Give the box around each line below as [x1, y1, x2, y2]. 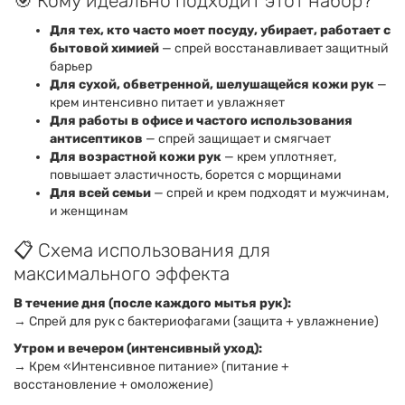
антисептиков [50, 131, 143, 146]
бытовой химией [50, 41, 159, 56]
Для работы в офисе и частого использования [50, 113, 353, 128]
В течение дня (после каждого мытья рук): [14, 296, 291, 311]
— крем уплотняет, [221, 149, 336, 165]
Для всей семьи [50, 185, 151, 201]
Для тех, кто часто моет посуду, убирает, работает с [50, 23, 391, 38]
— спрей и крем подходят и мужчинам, [151, 185, 389, 201]
